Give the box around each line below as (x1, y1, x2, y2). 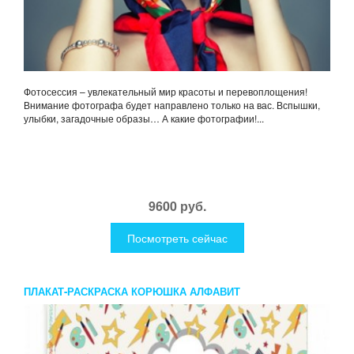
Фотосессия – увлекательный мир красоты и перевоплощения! (24, 85, 307, 99)
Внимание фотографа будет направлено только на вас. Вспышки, (24, 98, 320, 112)
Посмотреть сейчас (126, 230, 228, 247)
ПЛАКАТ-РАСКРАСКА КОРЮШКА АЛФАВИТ (24, 284, 240, 299)
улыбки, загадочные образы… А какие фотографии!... (24, 111, 264, 126)
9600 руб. (148, 197, 206, 216)
